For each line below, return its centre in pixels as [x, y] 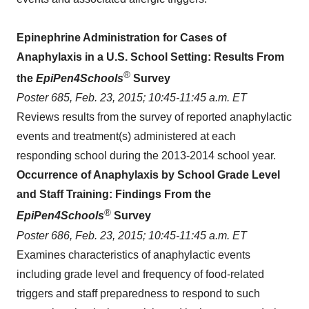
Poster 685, [46, 98]
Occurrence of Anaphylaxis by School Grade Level [148, 175]
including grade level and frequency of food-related [140, 274]
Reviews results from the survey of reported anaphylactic [154, 117]
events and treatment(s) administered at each [126, 137]
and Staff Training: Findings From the [114, 195]
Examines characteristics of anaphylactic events [133, 255]
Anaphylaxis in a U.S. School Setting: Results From [150, 57]
